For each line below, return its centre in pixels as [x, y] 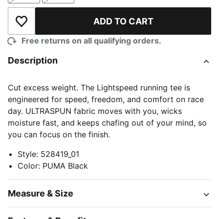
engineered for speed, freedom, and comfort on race [106, 99]
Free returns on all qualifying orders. [91, 41]
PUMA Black [65, 166]
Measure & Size [41, 193]
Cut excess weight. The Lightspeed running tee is [99, 88]
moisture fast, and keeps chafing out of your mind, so [107, 123]
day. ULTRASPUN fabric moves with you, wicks [95, 111]
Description [33, 60]
